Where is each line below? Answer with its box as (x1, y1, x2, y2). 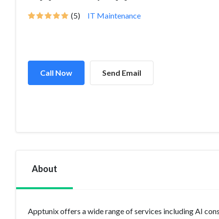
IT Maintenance (88, 11, 141, 20)
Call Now (40, 68, 72, 77)
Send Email (102, 68, 141, 77)
